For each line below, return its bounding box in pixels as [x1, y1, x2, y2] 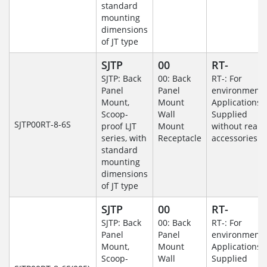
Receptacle [158, 132, 201, 144]
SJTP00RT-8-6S [14, 119, 71, 131]
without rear [212, 120, 261, 132]
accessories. [212, 132, 260, 144]
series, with [101, 132, 147, 144]
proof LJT [101, 120, 136, 132]
